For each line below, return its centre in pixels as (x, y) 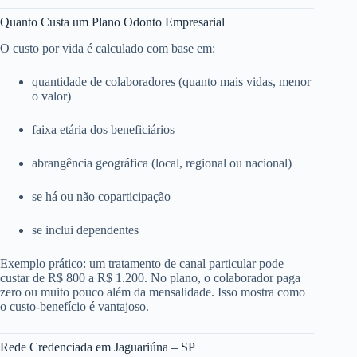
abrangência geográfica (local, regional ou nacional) (162, 163)
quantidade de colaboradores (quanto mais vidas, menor (171, 81)
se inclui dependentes (85, 229)
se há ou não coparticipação (101, 196)
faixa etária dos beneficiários (103, 129)
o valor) (51, 96)
